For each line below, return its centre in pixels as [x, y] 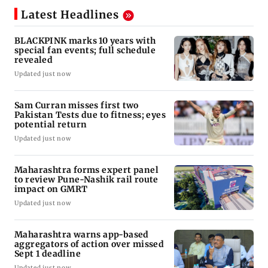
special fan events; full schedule [85, 50]
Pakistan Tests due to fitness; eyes [90, 115]
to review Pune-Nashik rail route [87, 179]
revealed [34, 60]
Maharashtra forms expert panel [86, 170]
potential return [51, 124]
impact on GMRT [51, 189]
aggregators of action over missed [89, 244]
